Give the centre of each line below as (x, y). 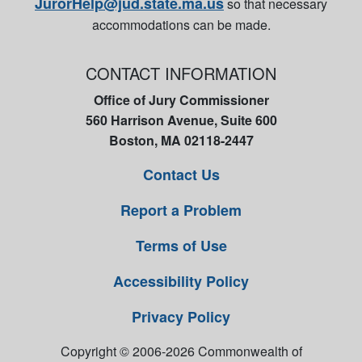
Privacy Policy (181, 317)
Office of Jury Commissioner (181, 100)
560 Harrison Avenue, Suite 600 (181, 120)
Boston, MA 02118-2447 (181, 140)
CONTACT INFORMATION (181, 73)
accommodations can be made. (181, 25)
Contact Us (181, 175)
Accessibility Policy (181, 281)
